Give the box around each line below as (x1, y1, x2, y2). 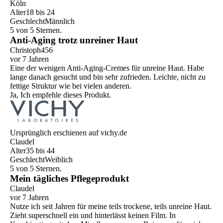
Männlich (45, 17, 75, 26)
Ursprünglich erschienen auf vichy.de (10, 128, 127, 137)
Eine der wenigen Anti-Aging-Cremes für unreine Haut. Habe (10, 64, 204, 73)
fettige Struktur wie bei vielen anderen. (10, 82, 131, 91)
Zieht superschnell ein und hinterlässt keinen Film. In (10, 211, 176, 220)
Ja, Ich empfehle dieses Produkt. (10, 91, 111, 100)
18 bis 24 (26, 8, 55, 17)
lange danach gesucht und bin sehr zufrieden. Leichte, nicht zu (10, 73, 206, 82)
